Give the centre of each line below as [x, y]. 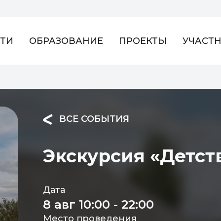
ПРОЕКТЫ [143, 41]
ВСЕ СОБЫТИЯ [93, 119]
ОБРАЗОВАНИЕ [66, 41]
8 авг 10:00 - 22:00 [98, 204]
